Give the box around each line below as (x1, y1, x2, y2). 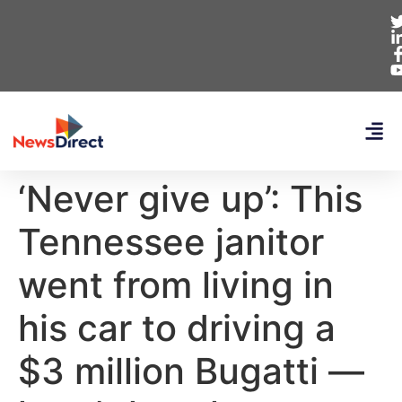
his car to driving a (18, 306, 336, 350)
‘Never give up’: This (18, 177, 363, 221)
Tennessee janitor (18, 220, 324, 264)
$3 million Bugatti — (18, 349, 364, 393)
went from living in (18, 263, 334, 307)
